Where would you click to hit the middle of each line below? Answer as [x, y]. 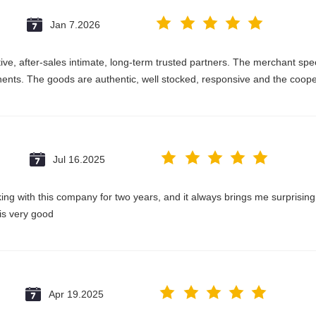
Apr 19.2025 [76, 294]
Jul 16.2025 [79, 159]
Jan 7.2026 [75, 25]
